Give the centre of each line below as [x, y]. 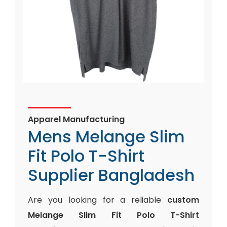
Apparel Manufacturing [76, 119]
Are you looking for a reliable [98, 200]
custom [183, 200]
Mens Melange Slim [106, 137]
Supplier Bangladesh [111, 175]
